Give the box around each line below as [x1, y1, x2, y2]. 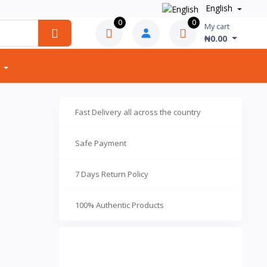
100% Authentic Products [74, 200, 164, 210]
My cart [204, 21, 230, 32]
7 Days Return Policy [74, 169, 148, 179]
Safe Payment [74, 138, 126, 148]
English [203, 2, 235, 14]
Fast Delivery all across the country [74, 107, 201, 117]
